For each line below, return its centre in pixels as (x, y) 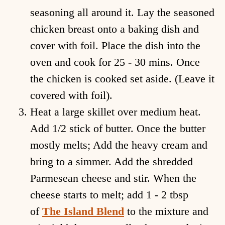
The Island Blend (83, 211)
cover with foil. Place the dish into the (115, 46)
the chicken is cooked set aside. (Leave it (122, 79)
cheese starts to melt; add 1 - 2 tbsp (109, 195)
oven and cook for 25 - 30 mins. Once (115, 62)
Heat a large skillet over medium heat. (116, 112)
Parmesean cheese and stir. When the (113, 178)
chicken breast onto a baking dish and (115, 29)
